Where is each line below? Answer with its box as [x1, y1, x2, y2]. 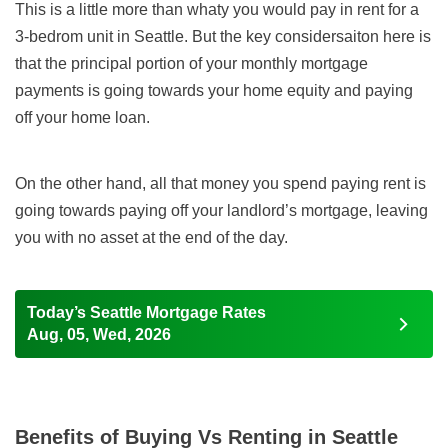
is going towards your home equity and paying [84, 82, 413, 100]
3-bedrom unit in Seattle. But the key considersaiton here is [15, 28, 431, 46]
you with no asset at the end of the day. [15, 229, 288, 247]
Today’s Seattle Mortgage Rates [27, 304, 267, 322]
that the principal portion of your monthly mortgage [15, 55, 368, 73]
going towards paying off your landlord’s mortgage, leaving [15, 202, 428, 220]
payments [15, 82, 84, 100]
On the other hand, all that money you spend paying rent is [15, 175, 426, 193]
